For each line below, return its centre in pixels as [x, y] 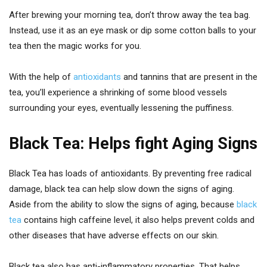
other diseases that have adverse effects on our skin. [114, 236]
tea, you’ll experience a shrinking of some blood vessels [118, 93]
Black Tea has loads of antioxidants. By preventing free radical [130, 174]
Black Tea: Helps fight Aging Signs [133, 144]
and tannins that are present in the [189, 77]
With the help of [41, 77]
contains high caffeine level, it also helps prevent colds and [138, 220]
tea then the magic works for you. [75, 46]
